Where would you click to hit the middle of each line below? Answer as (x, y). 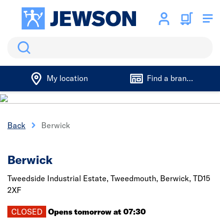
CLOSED (27, 212)
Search (20, 43)
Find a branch (171, 78)
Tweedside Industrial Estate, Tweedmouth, (84, 178)
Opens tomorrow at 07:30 (97, 212)
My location (67, 78)
